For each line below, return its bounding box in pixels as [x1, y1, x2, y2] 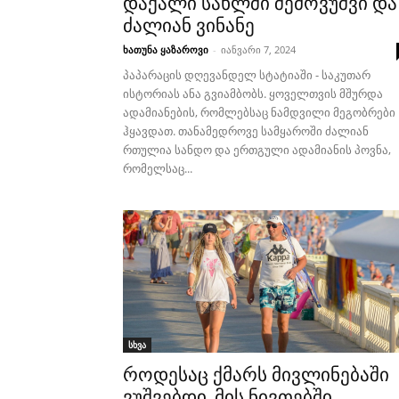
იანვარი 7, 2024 [221, 43, 296, 56]
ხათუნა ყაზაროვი [123, 43, 208, 56]
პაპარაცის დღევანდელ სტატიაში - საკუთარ [123, 67, 370, 83]
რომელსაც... [123, 160, 192, 176]
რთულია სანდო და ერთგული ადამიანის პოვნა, [123, 142, 391, 158]
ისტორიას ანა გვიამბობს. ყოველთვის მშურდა [123, 85, 383, 102]
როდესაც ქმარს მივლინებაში [123, 364, 389, 386]
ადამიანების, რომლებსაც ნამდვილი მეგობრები [123, 104, 395, 120]
